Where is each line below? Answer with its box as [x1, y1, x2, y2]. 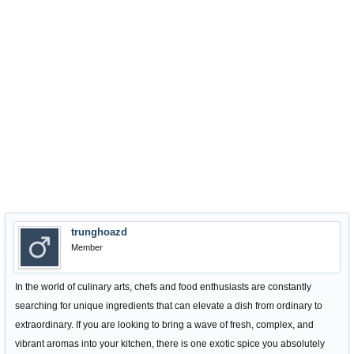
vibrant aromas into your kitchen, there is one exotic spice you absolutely [15, 338, 325, 349]
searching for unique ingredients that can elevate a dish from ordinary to [15, 300, 322, 311]
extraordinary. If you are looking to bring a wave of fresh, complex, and [15, 319, 314, 330]
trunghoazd [71, 226, 127, 238]
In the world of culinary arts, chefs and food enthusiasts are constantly [15, 281, 311, 292]
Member [71, 243, 103, 252]
